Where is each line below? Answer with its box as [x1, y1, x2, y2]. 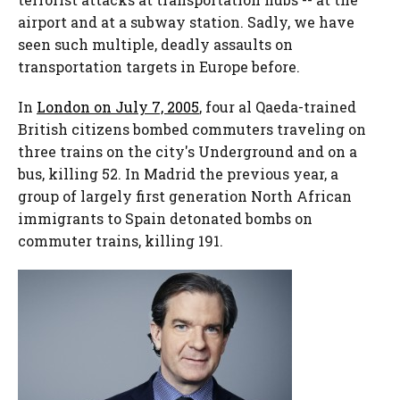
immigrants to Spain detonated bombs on [18, 209, 312, 228]
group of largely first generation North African [18, 187, 352, 205]
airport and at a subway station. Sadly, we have [18, 12, 354, 31]
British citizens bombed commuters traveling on [18, 120, 366, 138]
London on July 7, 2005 [37, 97, 199, 116]
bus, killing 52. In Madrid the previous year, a [18, 164, 338, 183]
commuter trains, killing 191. [18, 231, 223, 250]
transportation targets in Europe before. [18, 57, 300, 76]
